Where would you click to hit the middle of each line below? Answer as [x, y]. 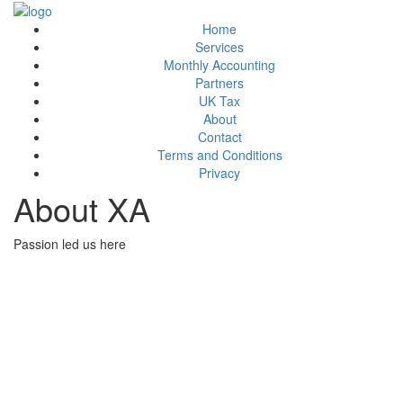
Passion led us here [70, 244]
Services [219, 47]
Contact [219, 137]
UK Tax [219, 101]
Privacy [219, 173]
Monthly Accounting [219, 65]
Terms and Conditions [219, 155]
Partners [219, 83]
